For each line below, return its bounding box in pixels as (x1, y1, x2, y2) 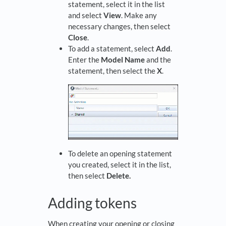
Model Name (101, 55, 145, 65)
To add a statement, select (68, 44, 156, 53)
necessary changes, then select (68, 22, 171, 31)
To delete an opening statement (68, 148, 172, 158)
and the (145, 55, 171, 65)
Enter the (68, 55, 101, 65)
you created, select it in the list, (68, 159, 171, 169)
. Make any (121, 11, 157, 20)
